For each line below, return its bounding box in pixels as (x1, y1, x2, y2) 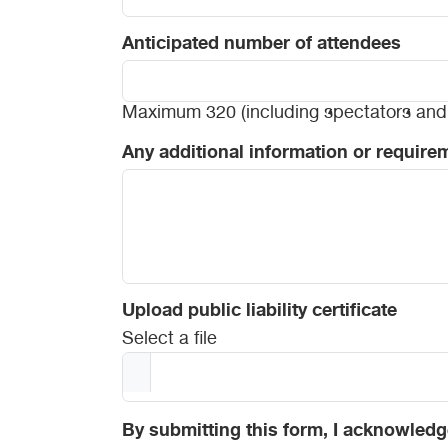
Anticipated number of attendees (122, 35, 401, 54)
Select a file (122, 330, 217, 349)
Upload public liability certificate (122, 303, 397, 322)
